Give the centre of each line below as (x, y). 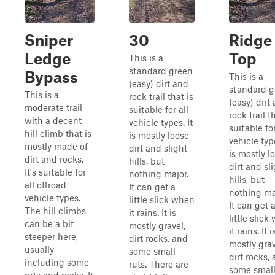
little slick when (162, 199)
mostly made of (56, 146)
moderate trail (53, 107)
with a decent (53, 120)
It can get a (152, 187)
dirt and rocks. (54, 159)
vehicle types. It (161, 122)
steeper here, (51, 236)
